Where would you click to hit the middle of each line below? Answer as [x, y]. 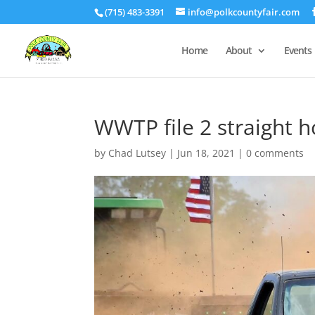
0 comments [275, 153]
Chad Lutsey [137, 153]
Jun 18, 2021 [206, 153]
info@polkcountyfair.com [244, 12]
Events [298, 50]
